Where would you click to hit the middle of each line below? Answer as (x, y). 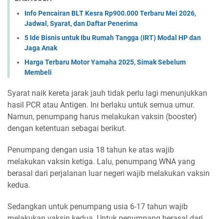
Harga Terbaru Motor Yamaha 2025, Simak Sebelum (105, 62)
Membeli (38, 73)
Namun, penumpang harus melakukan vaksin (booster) (102, 117)
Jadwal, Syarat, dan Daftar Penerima (81, 24)
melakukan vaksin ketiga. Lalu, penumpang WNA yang (101, 162)
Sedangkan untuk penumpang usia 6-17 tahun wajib (98, 207)
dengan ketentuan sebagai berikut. (67, 129)
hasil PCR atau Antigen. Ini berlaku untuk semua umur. (101, 105)
